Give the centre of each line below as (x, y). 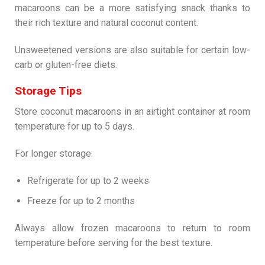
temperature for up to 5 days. (75, 126)
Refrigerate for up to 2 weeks (88, 180)
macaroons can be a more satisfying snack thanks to (132, 8)
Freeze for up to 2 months (81, 201)
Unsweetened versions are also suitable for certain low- (132, 50)
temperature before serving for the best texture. (114, 243)
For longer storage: (54, 153)
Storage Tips (48, 91)
